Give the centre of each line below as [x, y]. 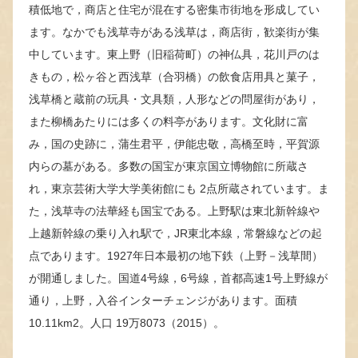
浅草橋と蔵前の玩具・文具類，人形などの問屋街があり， [174, 99]
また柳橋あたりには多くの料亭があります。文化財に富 [169, 121]
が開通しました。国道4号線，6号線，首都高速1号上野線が [178, 278]
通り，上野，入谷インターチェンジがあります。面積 [163, 300]
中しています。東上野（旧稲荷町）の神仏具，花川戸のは [174, 54]
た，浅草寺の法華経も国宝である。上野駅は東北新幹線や [174, 211]
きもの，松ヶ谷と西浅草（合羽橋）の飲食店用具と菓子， [174, 76]
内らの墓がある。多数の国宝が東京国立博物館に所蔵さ [169, 166]
